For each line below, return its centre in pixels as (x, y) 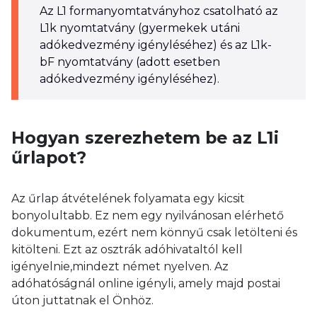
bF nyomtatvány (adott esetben (130, 62)
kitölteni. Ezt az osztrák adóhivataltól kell (127, 249)
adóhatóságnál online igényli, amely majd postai (146, 283)
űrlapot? (49, 157)
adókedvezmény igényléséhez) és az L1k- (156, 45)
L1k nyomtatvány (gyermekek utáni (140, 28)
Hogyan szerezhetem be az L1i (145, 138)
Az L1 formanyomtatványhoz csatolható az (159, 11)
